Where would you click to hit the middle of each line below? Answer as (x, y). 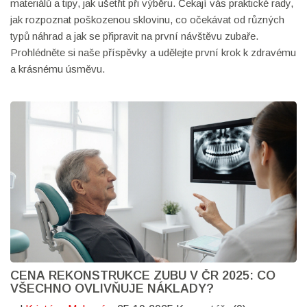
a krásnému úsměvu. (58, 69)
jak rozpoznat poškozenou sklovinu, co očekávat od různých (147, 20)
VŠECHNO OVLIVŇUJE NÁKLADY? (112, 289)
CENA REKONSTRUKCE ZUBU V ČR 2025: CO (143, 276)
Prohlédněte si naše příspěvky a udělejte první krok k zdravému (153, 52)
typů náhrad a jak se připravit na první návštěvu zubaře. (134, 36)
